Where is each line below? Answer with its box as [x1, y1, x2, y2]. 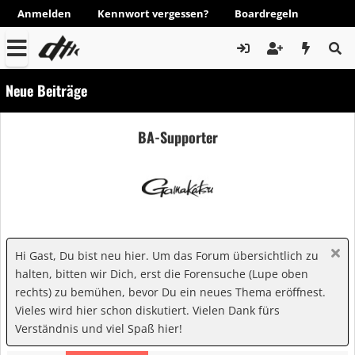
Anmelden [17, 6, 71, 21]
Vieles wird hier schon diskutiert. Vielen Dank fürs [15, 303, 280, 318]
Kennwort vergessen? [97, 6, 208, 21]
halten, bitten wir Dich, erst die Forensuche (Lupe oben [15, 266, 308, 281]
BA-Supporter [137, 126, 218, 147]
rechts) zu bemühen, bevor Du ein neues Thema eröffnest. [15, 284, 326, 300]
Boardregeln [235, 6, 299, 21]
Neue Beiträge [6, 80, 87, 101]
